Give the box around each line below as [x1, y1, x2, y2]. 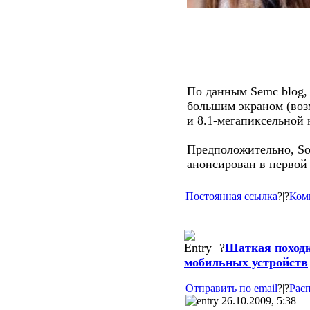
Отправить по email [185, 282, 277, 294]
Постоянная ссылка [185, 190, 277, 202]
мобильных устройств [184, 255, 308, 269]
